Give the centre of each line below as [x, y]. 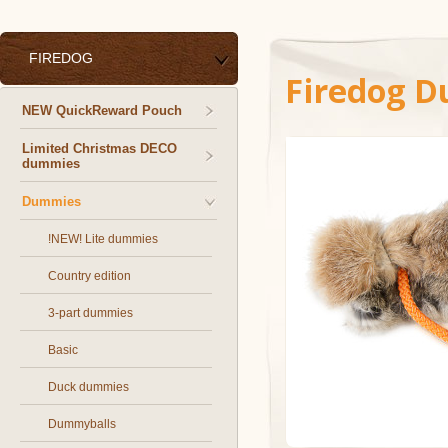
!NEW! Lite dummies [103, 239]
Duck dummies [88, 387]
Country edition [89, 276]
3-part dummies [90, 313]
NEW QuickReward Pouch [102, 110]
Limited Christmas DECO [99, 148]
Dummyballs [82, 424]
